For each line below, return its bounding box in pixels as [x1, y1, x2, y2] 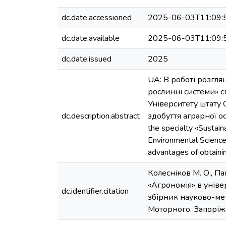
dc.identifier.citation [62, 186, 129, 197]
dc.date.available [62, 33, 120, 44]
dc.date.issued [62, 53, 111, 65]
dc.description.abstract [62, 110, 140, 122]
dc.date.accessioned [62, 12, 132, 23]
